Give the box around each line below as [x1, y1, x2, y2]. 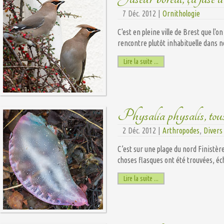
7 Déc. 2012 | [122, 8, 162, 18]
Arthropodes [162, 125, 199, 135]
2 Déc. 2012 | [122, 125, 162, 135]
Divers [203, 125, 222, 135]
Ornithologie [162, 8, 200, 18]
